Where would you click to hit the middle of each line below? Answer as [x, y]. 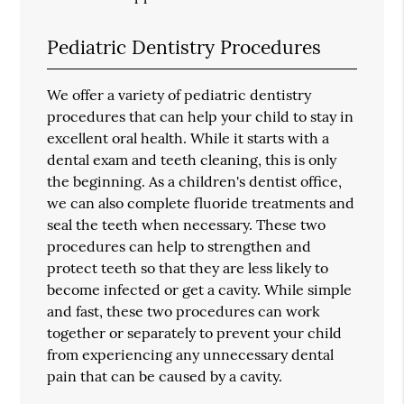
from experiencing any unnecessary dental [191, 354]
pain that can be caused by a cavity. [165, 376]
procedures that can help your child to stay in [201, 116]
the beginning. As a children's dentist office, [195, 181]
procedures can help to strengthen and [179, 246]
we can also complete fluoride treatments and [201, 202]
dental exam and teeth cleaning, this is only [192, 159]
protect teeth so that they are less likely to [188, 267]
